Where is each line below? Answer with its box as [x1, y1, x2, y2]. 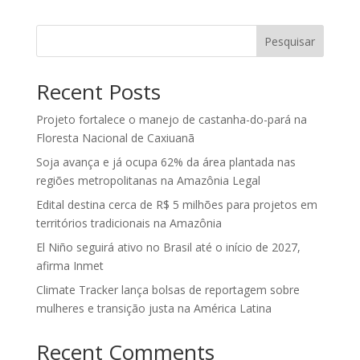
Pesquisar [264, 33, 316, 49]
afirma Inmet [35, 257, 104, 273]
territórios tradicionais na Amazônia [35, 215, 222, 231]
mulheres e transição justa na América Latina [35, 300, 272, 316]
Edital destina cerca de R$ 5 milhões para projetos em [35, 196, 317, 212]
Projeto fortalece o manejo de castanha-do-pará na [35, 111, 307, 127]
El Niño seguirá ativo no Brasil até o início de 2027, [35, 239, 301, 255]
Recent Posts [35, 76, 161, 106]
